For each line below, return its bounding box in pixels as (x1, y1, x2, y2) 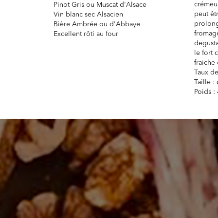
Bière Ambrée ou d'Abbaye (54, 21, 141, 28)
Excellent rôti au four (54, 31, 119, 38)
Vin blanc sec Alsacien (54, 11, 124, 18)
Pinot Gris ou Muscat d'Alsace (54, 1, 147, 9)
